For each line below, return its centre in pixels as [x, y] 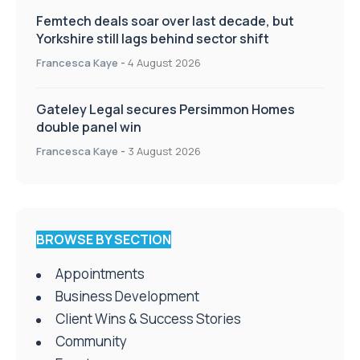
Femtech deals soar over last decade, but [165, 21]
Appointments [100, 274]
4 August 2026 [164, 63]
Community [91, 342]
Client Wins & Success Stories [148, 319]
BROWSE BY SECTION [104, 240]
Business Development [127, 297]
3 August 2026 [164, 151]
